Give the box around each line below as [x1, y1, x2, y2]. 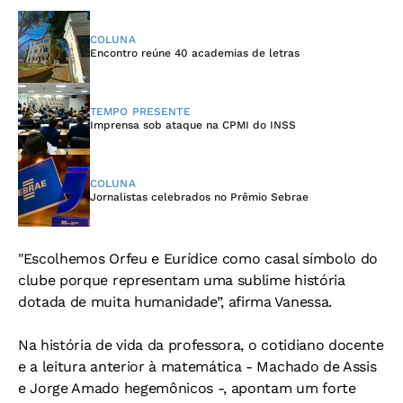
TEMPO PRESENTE [90, 105, 191, 118]
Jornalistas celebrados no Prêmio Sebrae [90, 191, 309, 203]
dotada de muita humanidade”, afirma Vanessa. [18, 293, 332, 310]
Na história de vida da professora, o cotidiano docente [18, 336, 384, 354]
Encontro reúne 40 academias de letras [90, 47, 300, 59]
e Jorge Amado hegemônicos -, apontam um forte [18, 380, 356, 397]
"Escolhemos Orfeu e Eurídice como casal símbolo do [18, 250, 378, 267]
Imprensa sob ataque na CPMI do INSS [90, 119, 296, 131]
